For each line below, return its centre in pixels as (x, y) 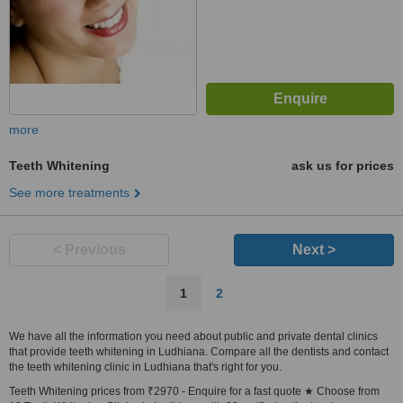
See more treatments (69, 193)
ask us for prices (343, 166)
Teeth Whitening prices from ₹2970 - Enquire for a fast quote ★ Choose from (194, 391)
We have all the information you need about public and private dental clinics (193, 336)
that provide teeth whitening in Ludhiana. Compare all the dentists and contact (199, 352)
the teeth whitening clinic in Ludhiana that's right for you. (145, 367)
